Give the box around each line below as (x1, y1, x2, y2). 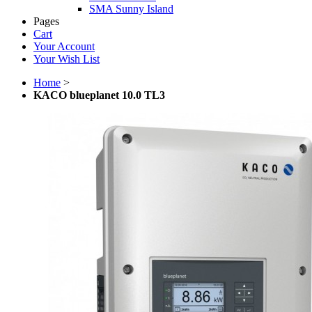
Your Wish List (33, 53, 100, 65)
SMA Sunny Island (89, 3, 173, 15)
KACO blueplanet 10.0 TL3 (33, 89, 165, 101)
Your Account (33, 40, 95, 52)
